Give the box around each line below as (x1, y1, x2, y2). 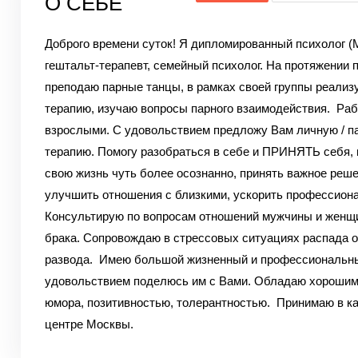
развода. (44, 253, 96, 266)
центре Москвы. (44, 317, 133, 331)
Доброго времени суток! (44, 37, 176, 50)
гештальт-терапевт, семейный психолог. (44, 58, 263, 72)
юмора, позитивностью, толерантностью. (44, 296, 273, 309)
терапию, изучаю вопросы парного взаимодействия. (44, 101, 333, 115)
